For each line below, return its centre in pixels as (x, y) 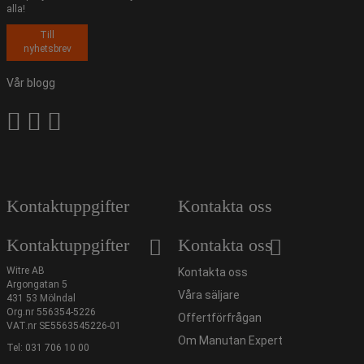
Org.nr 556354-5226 (51, 312)
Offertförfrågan (220, 318)
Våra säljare (209, 295)
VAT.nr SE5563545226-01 (64, 326)
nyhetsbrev (47, 49)
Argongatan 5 (37, 285)
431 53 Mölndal (41, 299)
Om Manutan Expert (230, 341)
